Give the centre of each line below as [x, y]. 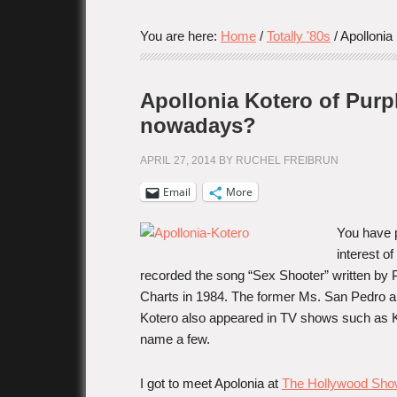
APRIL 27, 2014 [178, 160]
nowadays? [198, 125]
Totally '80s [299, 36]
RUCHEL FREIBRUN [287, 160]
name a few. [175, 339]
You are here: [180, 36]
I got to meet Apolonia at [211, 383]
